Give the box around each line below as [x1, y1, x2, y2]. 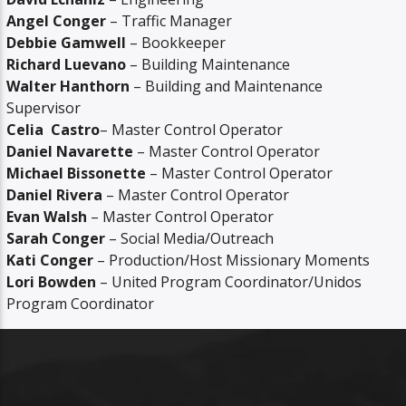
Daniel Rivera [6, 184, 103, 205]
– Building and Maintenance [130, 75, 324, 96]
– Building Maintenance [126, 53, 291, 74]
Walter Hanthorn [6, 75, 130, 96]
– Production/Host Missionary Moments [93, 249, 371, 270]
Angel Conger [6, 10, 107, 31]
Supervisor [6, 97, 82, 118]
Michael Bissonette [6, 162, 147, 183]
